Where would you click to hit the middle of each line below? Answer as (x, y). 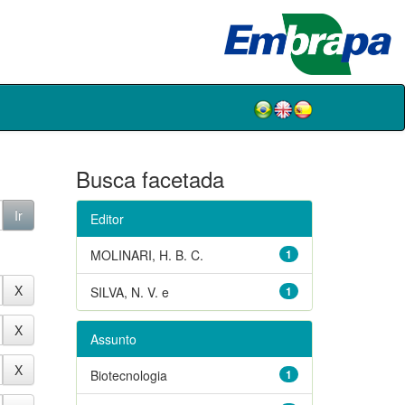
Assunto (113, 339)
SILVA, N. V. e (129, 292)
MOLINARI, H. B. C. (146, 254)
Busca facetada (150, 178)
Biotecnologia (128, 375)
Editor (107, 218)
